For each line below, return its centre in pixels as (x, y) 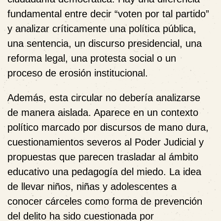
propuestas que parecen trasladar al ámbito (103, 157)
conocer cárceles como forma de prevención (105, 201)
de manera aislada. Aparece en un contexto (103, 112)
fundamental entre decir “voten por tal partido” (108, 14)
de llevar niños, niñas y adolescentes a (92, 186)
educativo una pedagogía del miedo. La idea (104, 171)
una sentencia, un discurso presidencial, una (105, 43)
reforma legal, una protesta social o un (92, 58)
